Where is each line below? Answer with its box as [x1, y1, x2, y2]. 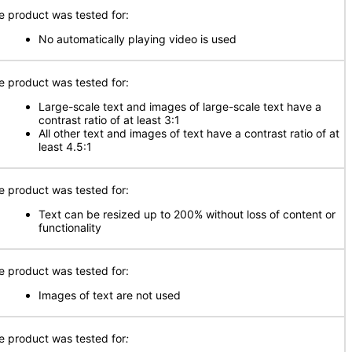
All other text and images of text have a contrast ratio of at [38, 126, 339, 140]
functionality [38, 221, 101, 234]
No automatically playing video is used [38, 32, 236, 46]
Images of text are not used [38, 288, 181, 302]
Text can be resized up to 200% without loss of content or [38, 207, 335, 221]
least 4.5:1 [38, 140, 92, 153]
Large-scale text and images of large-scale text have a [38, 100, 321, 113]
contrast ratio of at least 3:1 [38, 113, 180, 126]
